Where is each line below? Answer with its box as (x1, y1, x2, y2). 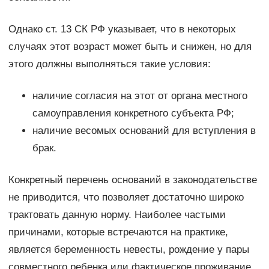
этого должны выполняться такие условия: (8, 58, 211, 70)
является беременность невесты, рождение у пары (8, 244, 249, 256)
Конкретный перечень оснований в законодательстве (8, 174, 257, 186)
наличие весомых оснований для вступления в (32, 125, 256, 137)
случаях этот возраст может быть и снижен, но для (8, 41, 252, 53)
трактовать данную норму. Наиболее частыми (8, 209, 226, 221)
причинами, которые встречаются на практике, (8, 226, 228, 238)
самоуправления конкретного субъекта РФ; (32, 107, 234, 119)
